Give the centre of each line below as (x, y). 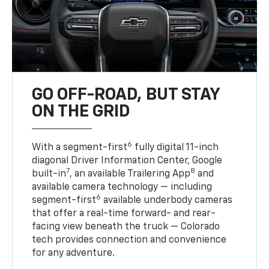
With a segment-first (80, 147)
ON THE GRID (81, 111)
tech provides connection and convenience (129, 240)
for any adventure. (74, 253)
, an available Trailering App (130, 174)
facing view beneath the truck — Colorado (126, 227)
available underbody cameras (167, 200)
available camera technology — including (122, 187)
